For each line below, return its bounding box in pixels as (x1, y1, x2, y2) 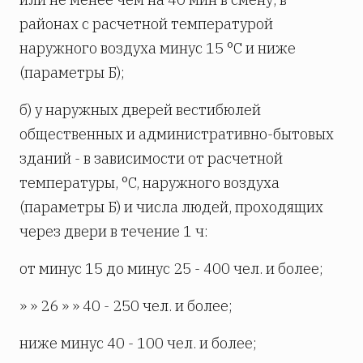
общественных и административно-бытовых (19, 125, 334, 144)
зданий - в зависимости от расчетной (19, 149, 283, 169)
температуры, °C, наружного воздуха (19, 173, 280, 193)
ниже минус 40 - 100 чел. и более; (19, 334, 257, 353)
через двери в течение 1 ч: (19, 222, 208, 241)
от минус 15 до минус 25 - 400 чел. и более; (19, 259, 323, 279)
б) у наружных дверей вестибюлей (19, 100, 261, 120)
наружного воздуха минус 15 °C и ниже (19, 39, 296, 58)
